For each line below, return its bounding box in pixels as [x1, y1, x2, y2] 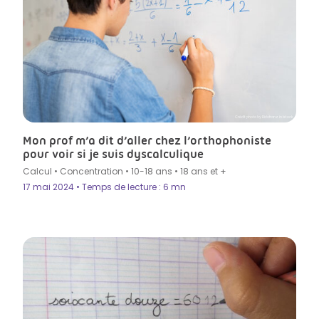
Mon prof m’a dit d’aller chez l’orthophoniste [23, 132, 271, 147]
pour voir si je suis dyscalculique [23, 146, 204, 161]
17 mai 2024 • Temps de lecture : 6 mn [23, 180, 186, 193]
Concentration [60, 164, 123, 177]
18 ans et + [180, 164, 226, 177]
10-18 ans [131, 164, 172, 177]
